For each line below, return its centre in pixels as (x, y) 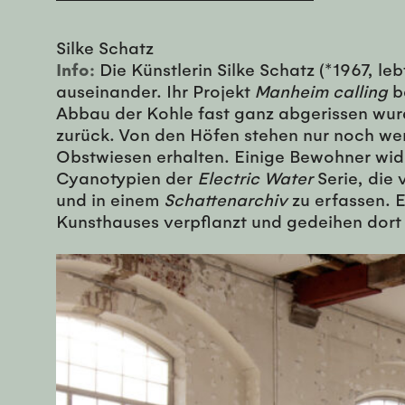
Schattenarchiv (226, 199)
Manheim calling (321, 91)
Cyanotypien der (127, 178)
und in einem (110, 199)
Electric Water (255, 178)
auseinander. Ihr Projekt (155, 91)
